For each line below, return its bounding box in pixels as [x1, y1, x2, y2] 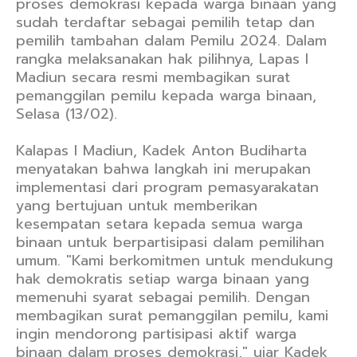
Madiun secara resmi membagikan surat [16, 66, 290, 88]
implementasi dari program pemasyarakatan [16, 176, 319, 198]
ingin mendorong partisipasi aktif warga [16, 323, 296, 345]
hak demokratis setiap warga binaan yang [16, 268, 309, 290]
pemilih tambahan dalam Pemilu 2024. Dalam [16, 29, 327, 52]
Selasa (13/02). [16, 103, 117, 125]
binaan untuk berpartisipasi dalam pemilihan [16, 231, 324, 253]
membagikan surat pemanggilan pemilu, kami [16, 304, 328, 327]
